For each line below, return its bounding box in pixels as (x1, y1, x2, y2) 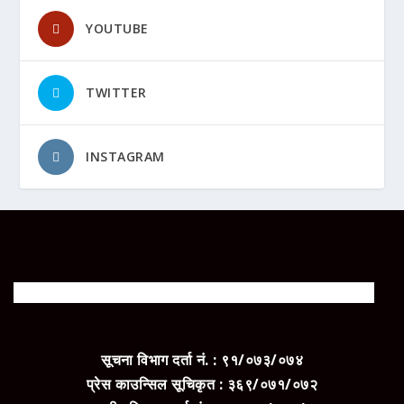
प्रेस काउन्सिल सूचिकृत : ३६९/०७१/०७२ (86, 373, 318, 394)
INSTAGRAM (86, 147, 165, 165)
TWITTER (86, 83, 147, 101)
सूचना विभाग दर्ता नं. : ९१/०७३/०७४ (101, 349, 303, 370)
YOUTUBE (86, 19, 149, 37)
